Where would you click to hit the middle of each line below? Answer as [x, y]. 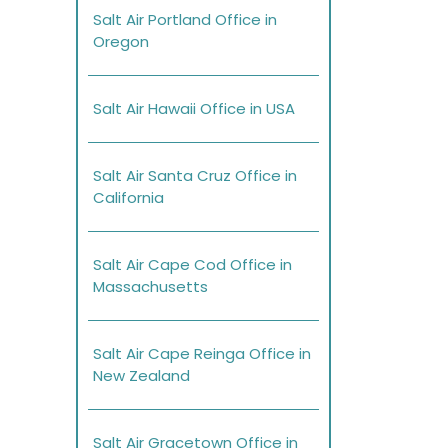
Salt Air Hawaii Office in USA [194, 109]
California [128, 198]
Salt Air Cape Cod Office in [192, 265]
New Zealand [141, 376]
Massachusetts [150, 287]
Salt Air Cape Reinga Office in [202, 354]
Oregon [123, 42]
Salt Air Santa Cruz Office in [195, 176]
